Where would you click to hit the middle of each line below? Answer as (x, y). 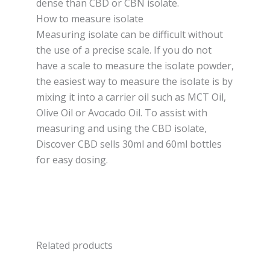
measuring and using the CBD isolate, (121, 129)
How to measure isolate (90, 19)
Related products (74, 246)
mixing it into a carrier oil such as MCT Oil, (131, 97)
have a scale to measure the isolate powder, (135, 66)
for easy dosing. (73, 160)
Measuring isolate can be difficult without (130, 35)
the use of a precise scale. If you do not (124, 50)
